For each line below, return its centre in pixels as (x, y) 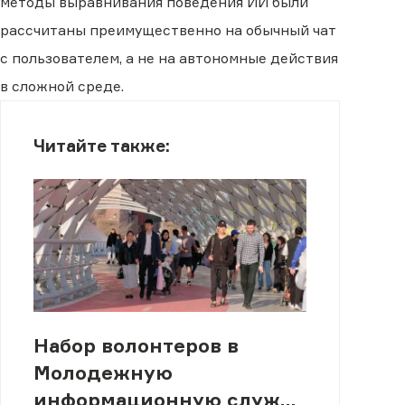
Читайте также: (101, 146)
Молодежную (103, 372)
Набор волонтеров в (136, 345)
